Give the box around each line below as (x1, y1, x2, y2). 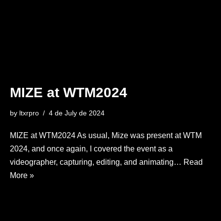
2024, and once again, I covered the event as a (10, 145, 173, 153)
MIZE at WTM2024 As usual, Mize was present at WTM (10, 131, 202, 140)
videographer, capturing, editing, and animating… (10, 158, 184, 167)
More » (10, 171, 34, 180)
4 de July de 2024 (49, 109, 105, 117)
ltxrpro (19, 109, 39, 117)
